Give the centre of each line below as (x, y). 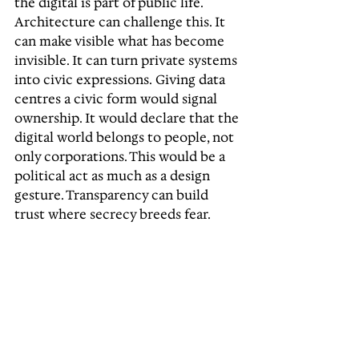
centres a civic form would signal (117, 98)
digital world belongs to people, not (126, 137)
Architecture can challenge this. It (121, 21)
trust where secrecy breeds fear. (113, 214)
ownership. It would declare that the (128, 117)
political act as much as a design (114, 175)
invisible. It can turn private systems (127, 60)
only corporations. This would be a (121, 156)
